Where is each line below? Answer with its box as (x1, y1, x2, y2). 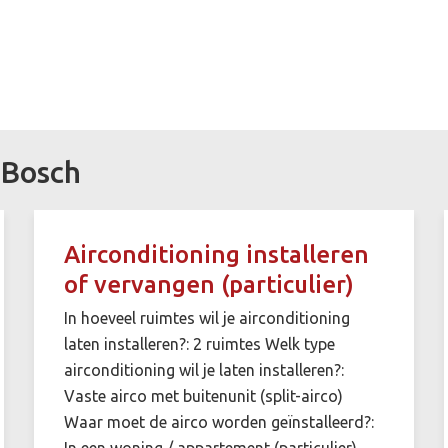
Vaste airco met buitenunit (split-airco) (63, 386, 343, 405)
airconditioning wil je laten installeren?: (63, 360, 344, 379)
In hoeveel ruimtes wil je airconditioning (63, 308, 350, 327)
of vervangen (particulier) (63, 270, 354, 298)
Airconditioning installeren (63, 240, 369, 268)
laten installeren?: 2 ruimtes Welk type (63, 334, 335, 353)
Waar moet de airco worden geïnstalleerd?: (63, 412, 374, 431)
